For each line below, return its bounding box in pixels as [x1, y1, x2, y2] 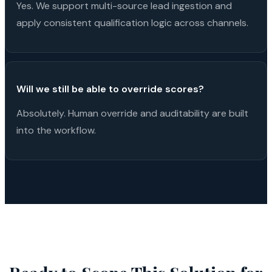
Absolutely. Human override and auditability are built [16, 106, 248, 120]
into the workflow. [16, 123, 96, 137]
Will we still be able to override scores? [16, 82, 204, 95]
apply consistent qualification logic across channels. [16, 16, 248, 29]
